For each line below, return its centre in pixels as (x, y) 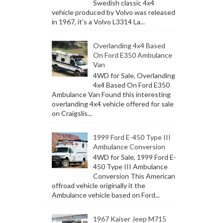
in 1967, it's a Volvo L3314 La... (98, 22)
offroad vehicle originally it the (99, 186)
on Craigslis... (72, 113)
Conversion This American (134, 176)
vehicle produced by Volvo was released (113, 12)
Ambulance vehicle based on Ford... (106, 195)
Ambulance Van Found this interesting (111, 94)
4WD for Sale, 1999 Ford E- (134, 157)
